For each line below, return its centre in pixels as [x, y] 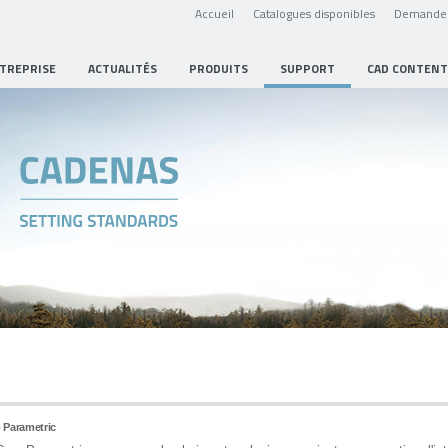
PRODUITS [218, 68]
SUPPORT [307, 68]
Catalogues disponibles [314, 13]
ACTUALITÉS [122, 68]
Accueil [214, 13]
